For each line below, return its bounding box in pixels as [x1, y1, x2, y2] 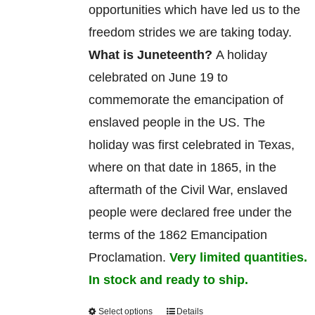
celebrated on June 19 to [88, 70, 228, 84]
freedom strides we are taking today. [88, 25, 292, 39]
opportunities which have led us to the [88, 2, 300, 17]
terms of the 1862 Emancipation [88, 227, 267, 242]
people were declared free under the [88, 205, 292, 219]
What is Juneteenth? [88, 47, 216, 62]
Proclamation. [88, 250, 169, 264]
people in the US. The [139, 115, 265, 129]
